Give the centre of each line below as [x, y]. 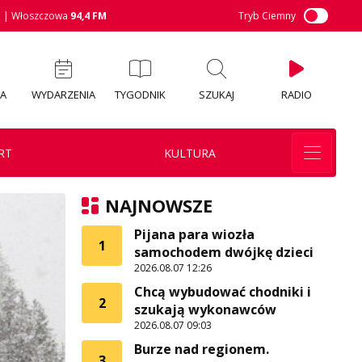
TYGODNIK [140, 94]
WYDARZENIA [63, 94]
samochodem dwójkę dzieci [224, 252]
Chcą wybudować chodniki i [223, 292]
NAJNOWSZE [159, 205]
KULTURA [189, 153]
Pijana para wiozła [194, 234]
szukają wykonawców [205, 309]
